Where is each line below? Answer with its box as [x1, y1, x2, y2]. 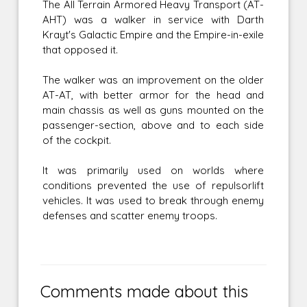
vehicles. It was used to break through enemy [42, 194, 265, 208]
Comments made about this [40, 281, 249, 302]
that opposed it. [42, 43, 119, 57]
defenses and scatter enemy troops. [42, 209, 218, 223]
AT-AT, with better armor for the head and [42, 88, 265, 102]
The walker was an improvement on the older [42, 73, 265, 87]
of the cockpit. [42, 134, 112, 147]
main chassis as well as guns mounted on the [42, 103, 265, 117]
